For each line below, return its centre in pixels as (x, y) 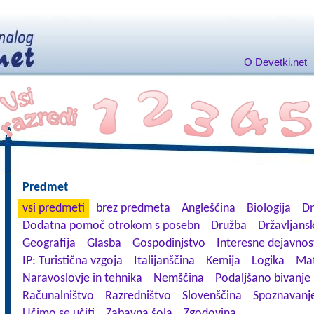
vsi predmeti (53, 209)
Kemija (223, 261)
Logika (268, 261)
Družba (228, 226)
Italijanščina (164, 261)
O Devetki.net (275, 62)
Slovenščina (212, 296)
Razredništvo (138, 296)
